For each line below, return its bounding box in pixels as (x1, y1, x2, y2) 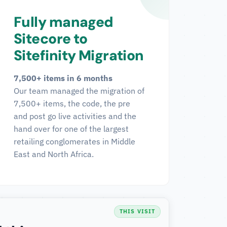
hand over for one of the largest (14, 124, 129, 134)
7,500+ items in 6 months (14, 73, 112, 83)
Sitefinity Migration (14, 46, 144, 65)
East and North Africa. (14, 149, 94, 159)
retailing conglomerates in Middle (14, 136, 135, 146)
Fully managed (14, 13, 113, 31)
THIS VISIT (120, 208, 155, 215)
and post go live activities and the (14, 111, 136, 121)
